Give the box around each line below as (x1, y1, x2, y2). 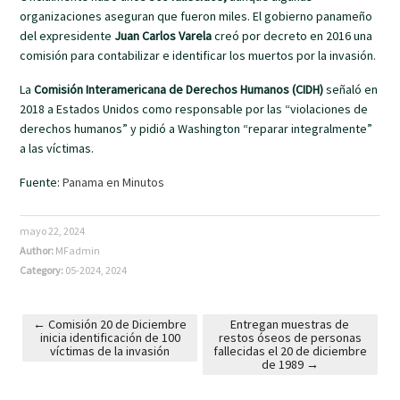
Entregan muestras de (230, 315, 350, 332)
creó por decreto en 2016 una (214, 27, 373, 44)
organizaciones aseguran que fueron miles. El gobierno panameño (20, 7, 373, 24)
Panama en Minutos (60, 173, 165, 190)
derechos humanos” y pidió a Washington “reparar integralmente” (20, 120, 373, 137)
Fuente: (20, 173, 61, 190)
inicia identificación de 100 (39, 329, 180, 346)
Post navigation (20, 334, 134, 354)
